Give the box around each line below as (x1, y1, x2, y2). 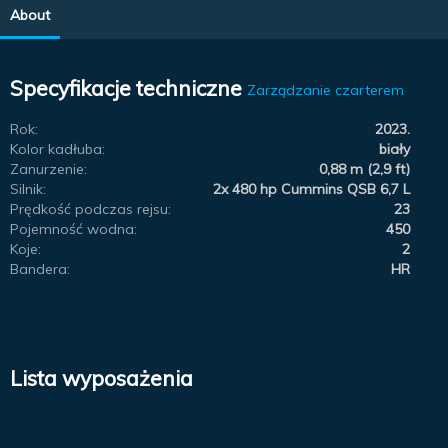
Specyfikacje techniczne (10, 75, 242, 102)
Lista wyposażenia (10, 364, 193, 391)
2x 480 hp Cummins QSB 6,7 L (213, 179, 411, 198)
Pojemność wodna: (10, 219, 137, 238)
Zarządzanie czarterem (247, 80, 404, 99)
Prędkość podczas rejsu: (10, 199, 171, 218)
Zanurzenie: (10, 159, 87, 178)
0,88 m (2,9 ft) (319, 159, 411, 178)
